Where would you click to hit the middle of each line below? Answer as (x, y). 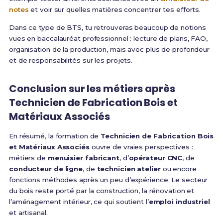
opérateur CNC (156, 158)
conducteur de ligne (46, 169)
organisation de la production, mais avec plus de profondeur (109, 50)
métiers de (28, 158)
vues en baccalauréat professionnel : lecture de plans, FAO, (108, 39)
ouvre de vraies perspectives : (141, 147)
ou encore (178, 169)
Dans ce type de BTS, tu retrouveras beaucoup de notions (107, 28)
